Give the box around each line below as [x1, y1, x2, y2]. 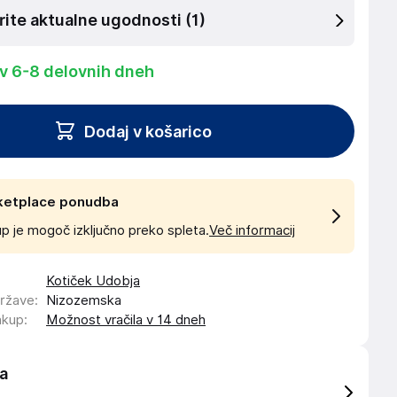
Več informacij [209, 222, 295, 238]
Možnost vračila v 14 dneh [46, 312, 206, 328]
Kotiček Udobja [46, 273, 140, 289]
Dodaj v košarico [84, 121, 212, 141]
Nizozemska [46, 292, 121, 308]
